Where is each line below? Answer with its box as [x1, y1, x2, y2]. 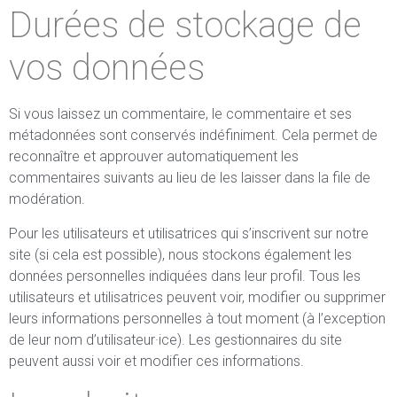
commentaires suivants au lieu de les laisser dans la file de [9, 169, 370, 186]
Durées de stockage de [9, 4, 362, 46]
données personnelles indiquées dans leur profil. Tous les [9, 268, 361, 284]
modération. [9, 191, 85, 207]
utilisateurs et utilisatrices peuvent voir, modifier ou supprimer [9, 289, 385, 306]
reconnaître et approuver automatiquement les [9, 148, 299, 165]
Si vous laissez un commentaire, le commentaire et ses [9, 105, 352, 122]
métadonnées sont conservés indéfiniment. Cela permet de [9, 127, 378, 144]
